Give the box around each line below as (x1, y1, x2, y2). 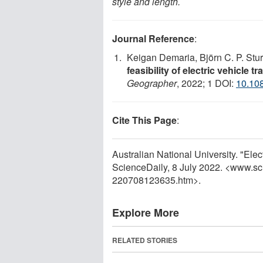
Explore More (112, 204, 179, 220)
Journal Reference (112, 31, 194, 45)
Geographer (127, 76, 177, 90)
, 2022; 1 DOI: (177, 76, 236, 90)
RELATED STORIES (112, 234, 177, 245)
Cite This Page (112, 113, 177, 127)
